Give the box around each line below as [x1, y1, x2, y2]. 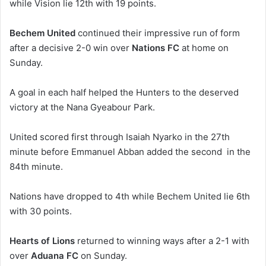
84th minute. [9, 160, 63, 172]
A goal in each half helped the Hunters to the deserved [9, 86, 239, 98]
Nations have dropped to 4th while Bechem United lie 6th [9, 190, 250, 202]
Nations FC [132, 42, 179, 53]
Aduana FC [31, 249, 78, 261]
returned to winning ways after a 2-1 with [75, 235, 249, 246]
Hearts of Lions [9, 235, 75, 246]
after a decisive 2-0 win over [9, 42, 132, 53]
